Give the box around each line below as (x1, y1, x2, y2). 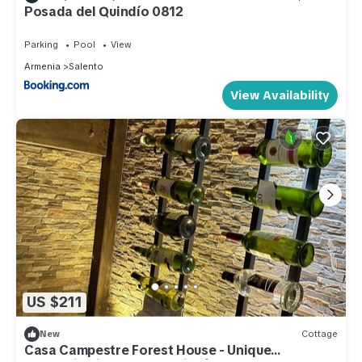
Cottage (301, 328, 338, 340)
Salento (69, 61, 103, 73)
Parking (24, 39, 58, 51)
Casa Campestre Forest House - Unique (24, 341, 271, 359)
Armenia (24, 61, 61, 73)
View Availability (230, 87, 330, 104)
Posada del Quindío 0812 (24, 3, 183, 21)
